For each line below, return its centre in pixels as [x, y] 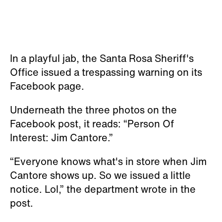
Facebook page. [50, 86]
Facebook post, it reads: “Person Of [92, 123]
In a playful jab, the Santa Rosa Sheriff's [102, 58]
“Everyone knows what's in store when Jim [108, 161]
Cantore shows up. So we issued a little [100, 175]
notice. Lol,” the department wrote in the [103, 189]
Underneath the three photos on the [93, 110]
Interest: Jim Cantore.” [61, 137]
